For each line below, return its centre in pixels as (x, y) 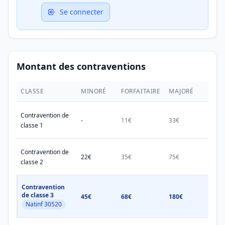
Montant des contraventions (81, 66)
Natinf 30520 (44, 204)
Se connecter (82, 12)
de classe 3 (38, 195)
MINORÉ (94, 91)
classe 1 (32, 125)
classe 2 (32, 162)
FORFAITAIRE (141, 91)
